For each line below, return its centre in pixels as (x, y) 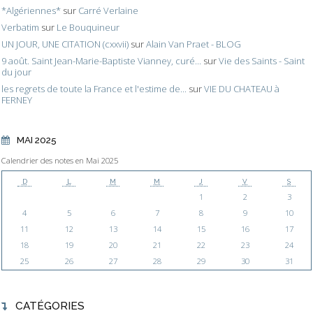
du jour (16, 72)
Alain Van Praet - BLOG (194, 44)
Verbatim (20, 28)
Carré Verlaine (108, 10)
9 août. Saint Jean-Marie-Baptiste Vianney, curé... (101, 61)
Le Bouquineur (88, 28)
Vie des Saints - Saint (262, 61)
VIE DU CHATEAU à (242, 89)
